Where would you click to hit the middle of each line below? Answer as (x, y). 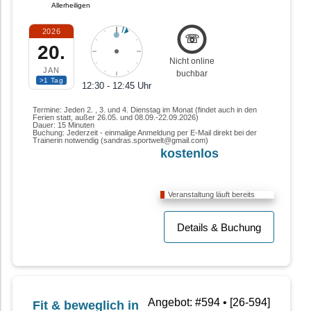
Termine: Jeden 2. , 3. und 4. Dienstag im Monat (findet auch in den (145, 110)
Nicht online (192, 61)
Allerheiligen (71, 6)
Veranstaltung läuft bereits (211, 195)
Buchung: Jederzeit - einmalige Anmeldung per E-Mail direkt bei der (145, 133)
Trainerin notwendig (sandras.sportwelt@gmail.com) (120, 141)
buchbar (192, 74)
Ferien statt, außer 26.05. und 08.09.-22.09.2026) (116, 118)
